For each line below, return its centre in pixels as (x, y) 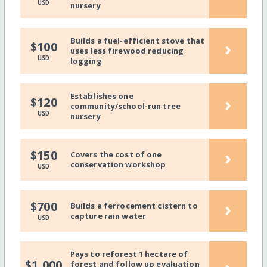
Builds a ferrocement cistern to (134, 206)
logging (86, 61)
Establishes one (102, 96)
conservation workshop (118, 165)
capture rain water (108, 216)
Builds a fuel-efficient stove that (137, 41)
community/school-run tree (125, 106)
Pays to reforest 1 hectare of (129, 254)
